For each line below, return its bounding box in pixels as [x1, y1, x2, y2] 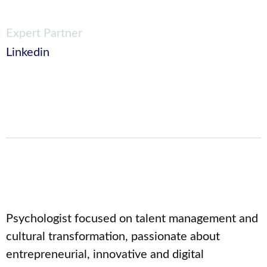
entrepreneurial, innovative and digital [6, 248, 204, 260]
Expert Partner [6, 27, 82, 40]
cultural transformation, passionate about [6, 230, 220, 243]
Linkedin [6, 46, 49, 59]
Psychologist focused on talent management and [6, 212, 258, 225]
